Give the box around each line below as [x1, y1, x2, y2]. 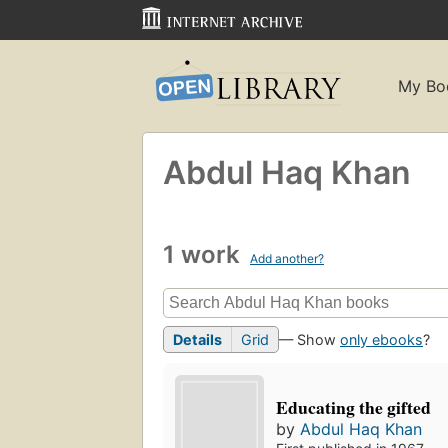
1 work [163, 239, 246, 269]
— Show [279, 331, 340, 349]
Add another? [250, 250, 324, 266]
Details [173, 331, 222, 349]
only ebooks [340, 331, 423, 349]
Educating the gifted [276, 394, 432, 421]
